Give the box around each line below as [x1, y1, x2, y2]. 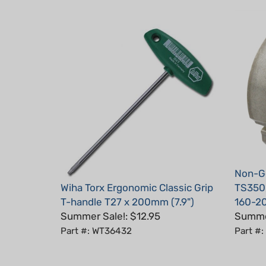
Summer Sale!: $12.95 [61, 192, 160, 205]
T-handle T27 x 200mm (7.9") [61, 178, 194, 191]
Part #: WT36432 [61, 208, 132, 219]
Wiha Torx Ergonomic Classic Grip [61, 164, 213, 176]
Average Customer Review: [52, 249, 178, 261]
